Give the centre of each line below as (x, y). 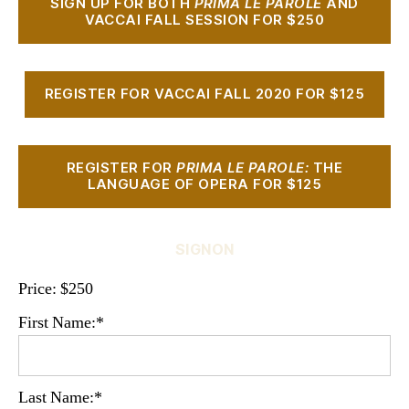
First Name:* (61, 322)
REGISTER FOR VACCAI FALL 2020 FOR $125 (204, 94)
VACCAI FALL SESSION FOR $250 (204, 20)
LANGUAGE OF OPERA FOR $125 (204, 184)
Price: (37, 288)
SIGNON (204, 249)
